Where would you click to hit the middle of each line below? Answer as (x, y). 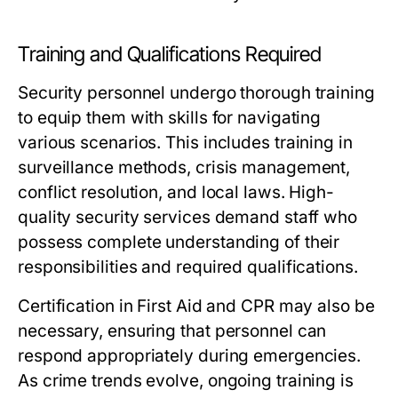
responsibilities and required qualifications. (188, 267)
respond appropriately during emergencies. (190, 356)
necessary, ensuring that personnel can (172, 331)
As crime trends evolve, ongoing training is (186, 381)
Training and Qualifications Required (170, 54)
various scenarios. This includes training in (185, 143)
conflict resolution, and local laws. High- (176, 192)
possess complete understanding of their (179, 242)
